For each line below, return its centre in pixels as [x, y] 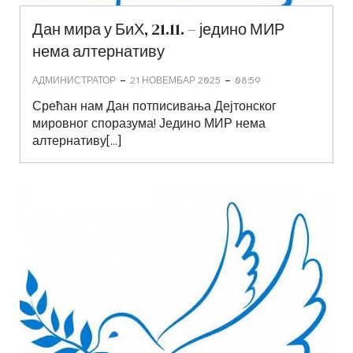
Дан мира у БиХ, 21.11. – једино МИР [158, 29]
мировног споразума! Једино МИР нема [149, 123]
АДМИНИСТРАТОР [74, 80]
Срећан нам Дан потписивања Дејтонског [154, 106]
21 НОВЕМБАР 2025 [175, 80]
